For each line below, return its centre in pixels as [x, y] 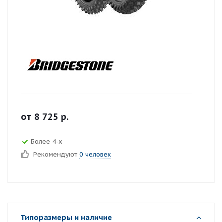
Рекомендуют [56, 154]
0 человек [95, 154]
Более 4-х [47, 141]
